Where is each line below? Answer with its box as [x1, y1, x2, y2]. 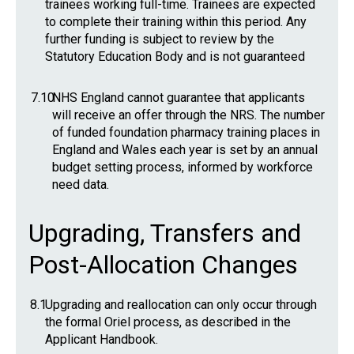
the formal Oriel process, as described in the [45, 314, 291, 330]
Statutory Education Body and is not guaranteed [45, 49, 305, 64]
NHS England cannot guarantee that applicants [52, 90, 305, 105]
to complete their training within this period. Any [45, 14, 307, 29]
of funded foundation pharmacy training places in [52, 125, 320, 140]
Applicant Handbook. [45, 332, 158, 347]
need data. [52, 177, 109, 192]
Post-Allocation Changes [28, 250, 298, 280]
